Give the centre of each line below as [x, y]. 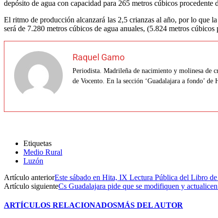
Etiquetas [37, 143]
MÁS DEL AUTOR [150, 205]
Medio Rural [43, 152]
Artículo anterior [29, 177]
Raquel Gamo [99, 57]
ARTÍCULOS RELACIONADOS [61, 205]
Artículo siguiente [31, 186]
